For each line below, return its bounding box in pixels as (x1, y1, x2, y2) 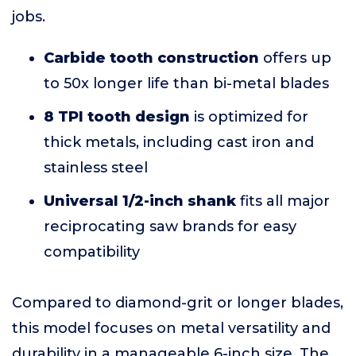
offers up (259, 49, 331, 67)
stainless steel (44, 159, 148, 176)
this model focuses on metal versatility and (12, 319, 331, 337)
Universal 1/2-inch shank (44, 192, 236, 210)
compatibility (44, 243, 140, 261)
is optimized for (190, 108, 308, 126)
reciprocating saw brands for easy (44, 218, 296, 235)
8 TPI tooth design (44, 108, 190, 126)
